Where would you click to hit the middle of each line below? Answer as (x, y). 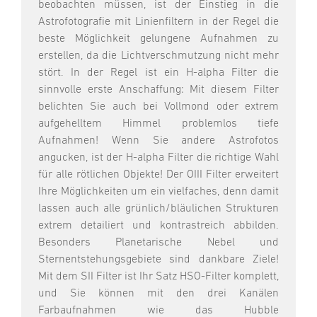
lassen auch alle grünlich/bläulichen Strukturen (158, 209)
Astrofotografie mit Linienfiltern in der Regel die (158, 22)
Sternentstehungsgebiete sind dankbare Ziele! (158, 260)
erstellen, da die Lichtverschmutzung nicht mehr (158, 56)
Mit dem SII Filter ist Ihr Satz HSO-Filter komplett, (158, 277)
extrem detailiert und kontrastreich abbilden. (158, 226)
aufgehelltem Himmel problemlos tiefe (158, 124)
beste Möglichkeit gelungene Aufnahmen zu (158, 39)
